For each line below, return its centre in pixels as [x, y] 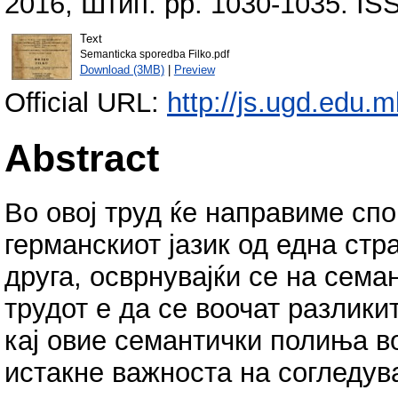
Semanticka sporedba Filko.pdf [154, 54]
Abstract [82, 158]
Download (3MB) [122, 69]
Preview [194, 69]
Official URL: [86, 103]
